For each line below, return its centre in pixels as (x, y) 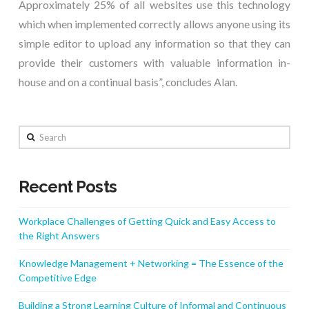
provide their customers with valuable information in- (154, 62)
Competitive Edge (57, 278)
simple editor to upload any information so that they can (154, 43)
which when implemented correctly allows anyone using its (154, 23)
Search (32, 133)
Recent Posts (67, 187)
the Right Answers (59, 235)
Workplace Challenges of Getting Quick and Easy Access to (147, 221)
